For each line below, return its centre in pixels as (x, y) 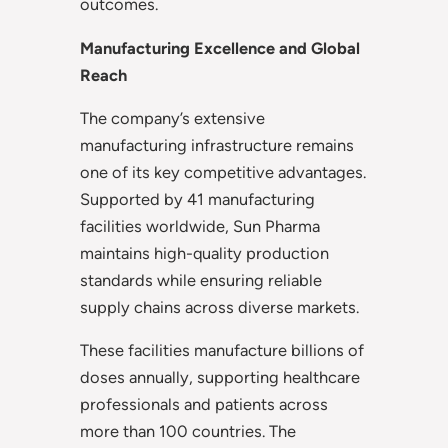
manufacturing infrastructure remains (217, 145)
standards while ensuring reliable (201, 280)
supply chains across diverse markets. (219, 307)
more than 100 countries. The (188, 431)
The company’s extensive (172, 118)
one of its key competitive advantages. (223, 172)
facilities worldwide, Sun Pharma (200, 226)
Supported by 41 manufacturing (197, 199)
